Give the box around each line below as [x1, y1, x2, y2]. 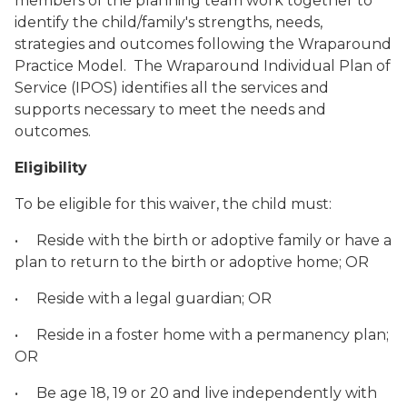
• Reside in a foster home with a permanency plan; [15, 326, 389, 343]
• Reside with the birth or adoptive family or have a [15, 232, 392, 249]
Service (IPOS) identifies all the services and [15, 79, 329, 96]
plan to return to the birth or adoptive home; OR [15, 253, 369, 271]
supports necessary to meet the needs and [15, 101, 326, 118]
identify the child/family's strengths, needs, [15, 14, 323, 31]
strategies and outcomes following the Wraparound [15, 35, 392, 53]
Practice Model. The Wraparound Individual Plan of [15, 57, 391, 74]
